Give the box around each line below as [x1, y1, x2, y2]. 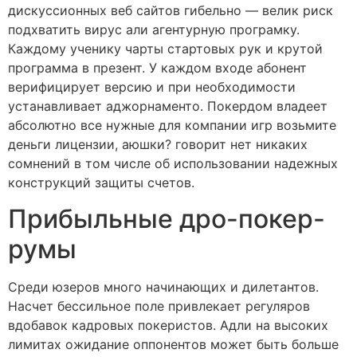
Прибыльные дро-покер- [8, 202, 325, 234]
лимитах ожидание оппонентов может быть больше [8, 335, 339, 352]
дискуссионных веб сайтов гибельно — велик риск [8, 2, 333, 19]
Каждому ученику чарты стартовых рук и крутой [8, 41, 323, 57]
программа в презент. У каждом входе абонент [8, 60, 307, 76]
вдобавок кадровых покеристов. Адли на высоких [8, 316, 328, 333]
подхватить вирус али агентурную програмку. [8, 22, 300, 38]
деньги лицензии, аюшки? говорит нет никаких [8, 136, 308, 153]
